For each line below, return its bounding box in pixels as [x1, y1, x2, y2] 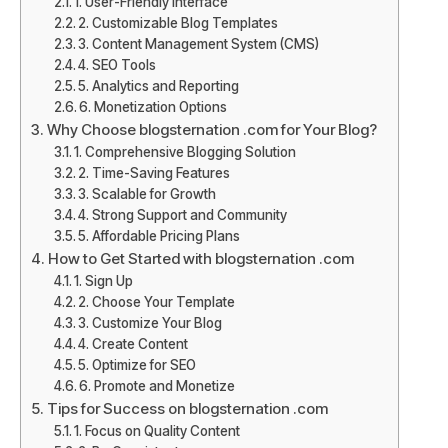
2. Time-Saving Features [78, 164, 231, 181]
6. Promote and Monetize [79, 377, 236, 394]
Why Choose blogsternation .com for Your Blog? [47, 119, 378, 139]
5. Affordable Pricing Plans [78, 227, 241, 244]
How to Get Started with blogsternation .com [48, 248, 355, 268]
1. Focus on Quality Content [74, 422, 241, 439]
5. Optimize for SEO [78, 356, 197, 373]
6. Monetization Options [79, 98, 228, 115]
